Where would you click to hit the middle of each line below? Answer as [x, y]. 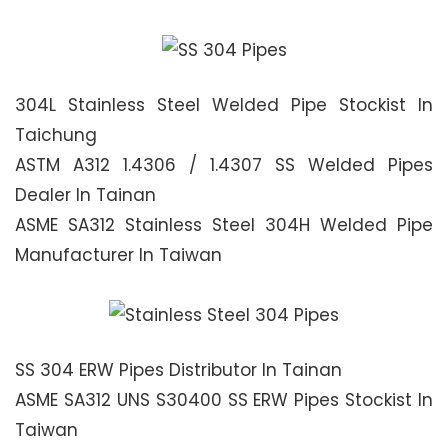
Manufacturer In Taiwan [118, 255]
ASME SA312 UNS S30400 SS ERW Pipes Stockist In [224, 400]
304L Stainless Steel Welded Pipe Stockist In [224, 105]
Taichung [56, 135]
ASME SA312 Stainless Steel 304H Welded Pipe [224, 225]
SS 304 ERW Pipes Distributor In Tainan [178, 370]
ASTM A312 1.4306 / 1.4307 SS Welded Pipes [224, 165]
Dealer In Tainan [85, 195]
